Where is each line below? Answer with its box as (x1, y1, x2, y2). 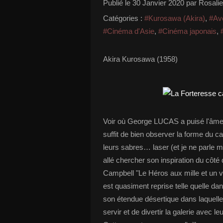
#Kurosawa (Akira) (144, 14, 205, 22)
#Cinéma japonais (158, 27, 217, 35)
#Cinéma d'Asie (103, 27, 154, 35)
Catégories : (103, 14, 142, 22)
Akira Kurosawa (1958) (103, 55, 178, 63)
